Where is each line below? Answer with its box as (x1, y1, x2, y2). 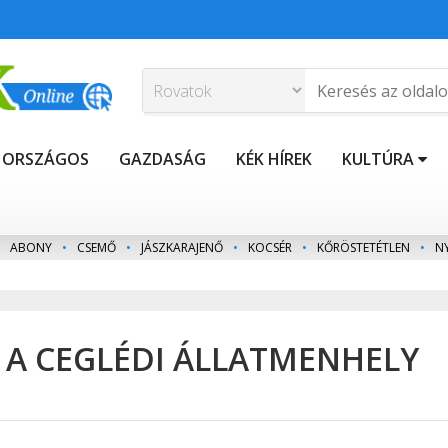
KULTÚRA (342, 148, 414, 171)
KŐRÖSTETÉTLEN (317, 239, 410, 257)
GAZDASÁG (119, 148, 206, 171)
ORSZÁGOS (2, 148, 89, 171)
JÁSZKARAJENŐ (141, 239, 223, 257)
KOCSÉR (248, 239, 292, 257)
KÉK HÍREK (236, 148, 312, 171)
